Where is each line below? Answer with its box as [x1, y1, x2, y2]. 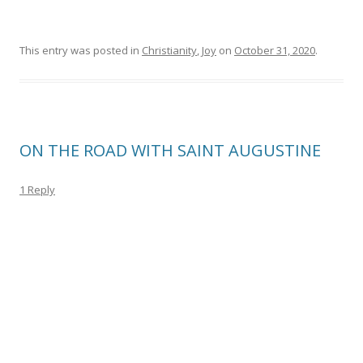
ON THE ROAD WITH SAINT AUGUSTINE [19, 139, 321, 161]
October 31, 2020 [234, 43, 315, 58]
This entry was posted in [19, 43, 142, 58]
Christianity [142, 43, 197, 58]
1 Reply [19, 182, 55, 197]
